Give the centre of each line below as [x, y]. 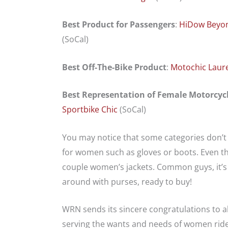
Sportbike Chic [90, 110]
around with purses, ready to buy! [127, 181]
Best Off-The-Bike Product [114, 67]
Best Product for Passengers [119, 25]
